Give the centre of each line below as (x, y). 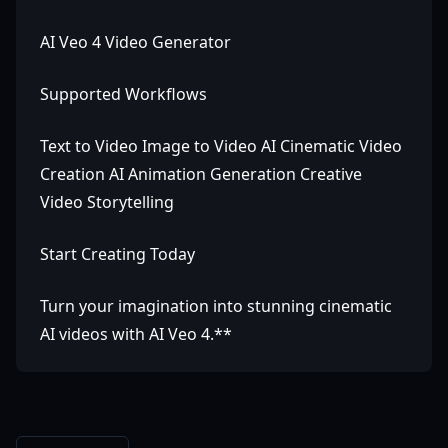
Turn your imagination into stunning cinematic (216, 306)
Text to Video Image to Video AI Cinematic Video (221, 146)
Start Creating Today (117, 254)
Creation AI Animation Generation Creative (201, 174)
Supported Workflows (123, 94)
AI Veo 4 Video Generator (135, 42)
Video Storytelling (107, 202)
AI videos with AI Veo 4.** (136, 334)
